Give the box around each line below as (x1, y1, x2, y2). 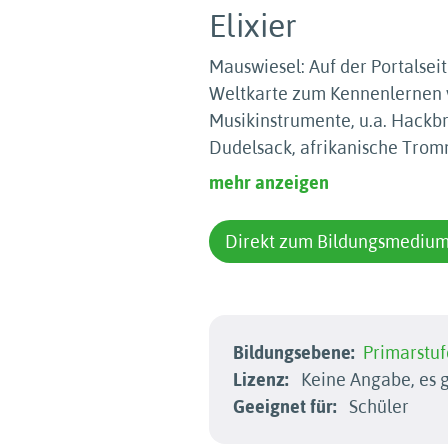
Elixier (209, 7, 297, 44)
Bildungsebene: (233, 342, 355, 363)
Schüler (345, 396, 409, 417)
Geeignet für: (233, 396, 337, 417)
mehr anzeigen (209, 172, 329, 193)
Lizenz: (233, 369, 289, 390)
